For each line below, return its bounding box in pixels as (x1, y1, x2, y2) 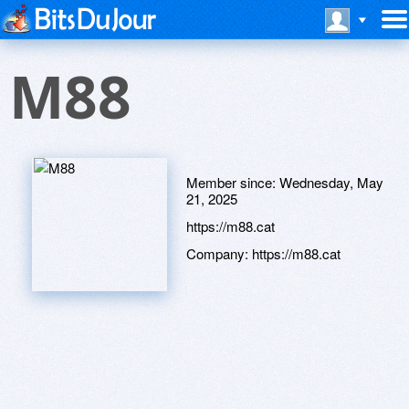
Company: (186, 244, 252, 263)
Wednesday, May (279, 173, 383, 192)
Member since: (186, 173, 279, 192)
